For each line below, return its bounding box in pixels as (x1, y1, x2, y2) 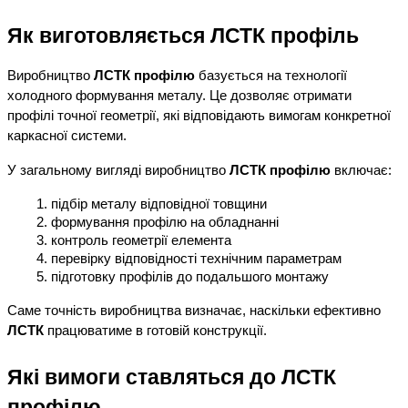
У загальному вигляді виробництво (7, 163, 229, 178)
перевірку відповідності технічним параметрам (51, 251, 342, 267)
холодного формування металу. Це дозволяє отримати (7, 88, 352, 104)
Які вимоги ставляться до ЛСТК (7, 365, 336, 390)
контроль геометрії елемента (51, 233, 231, 249)
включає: (331, 163, 392, 178)
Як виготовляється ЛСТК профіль (7, 24, 359, 48)
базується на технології (195, 68, 347, 84)
